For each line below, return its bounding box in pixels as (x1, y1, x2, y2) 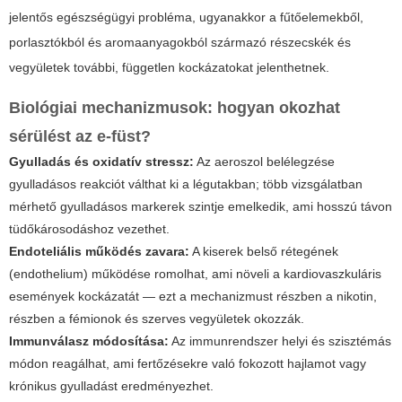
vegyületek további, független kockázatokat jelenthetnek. (9, 60, 329, 75)
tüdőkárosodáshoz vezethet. (9, 222, 170, 237)
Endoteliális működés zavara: (9, 244, 189, 259)
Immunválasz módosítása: (9, 334, 169, 349)
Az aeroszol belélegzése (194, 154, 335, 170)
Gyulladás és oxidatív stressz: (9, 154, 194, 170)
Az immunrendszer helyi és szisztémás (169, 334, 391, 349)
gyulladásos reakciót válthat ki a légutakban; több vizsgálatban (9, 177, 363, 192)
